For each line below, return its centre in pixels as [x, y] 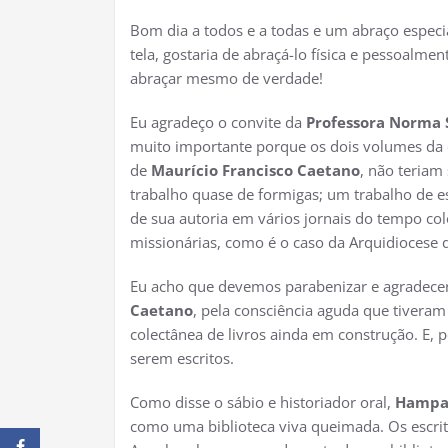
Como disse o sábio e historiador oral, [262, 402]
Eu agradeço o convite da [218, 122]
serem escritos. [184, 358]
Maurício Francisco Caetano [255, 170]
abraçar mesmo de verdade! [228, 78]
